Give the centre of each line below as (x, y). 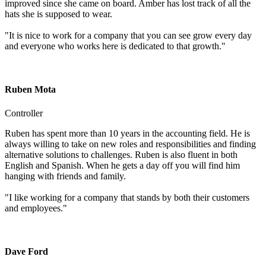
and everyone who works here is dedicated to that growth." (115, 46)
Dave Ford (26, 251)
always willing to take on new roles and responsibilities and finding (130, 144)
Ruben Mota (30, 90)
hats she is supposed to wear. (58, 14)
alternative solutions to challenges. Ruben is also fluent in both (121, 154)
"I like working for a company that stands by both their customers (127, 197)
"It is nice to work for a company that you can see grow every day (128, 36)
